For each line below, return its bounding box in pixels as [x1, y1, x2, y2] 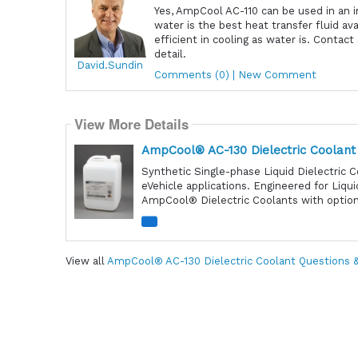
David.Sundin [77, 59, 144, 72]
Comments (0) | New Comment [153, 69, 316, 82]
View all [65, 255, 107, 268]
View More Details [74, 114, 189, 134]
